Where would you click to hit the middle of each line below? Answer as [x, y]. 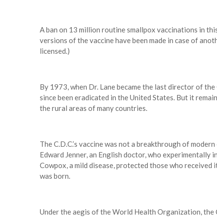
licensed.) [55, 51]
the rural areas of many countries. [93, 108]
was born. [55, 176]
